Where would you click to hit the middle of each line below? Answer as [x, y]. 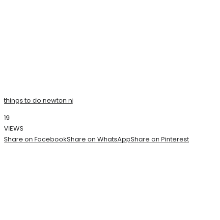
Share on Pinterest [160, 139]
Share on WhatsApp [99, 139]
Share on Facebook [35, 139]
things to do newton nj [39, 101]
